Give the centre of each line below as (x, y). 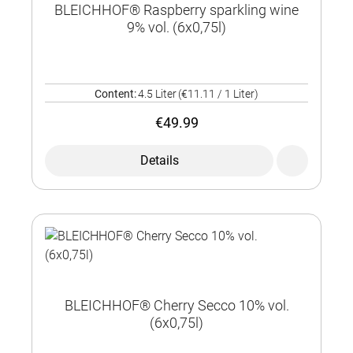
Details (159, 161)
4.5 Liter (157, 94)
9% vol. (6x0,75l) (176, 28)
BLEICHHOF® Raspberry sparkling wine (176, 10)
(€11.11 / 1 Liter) (218, 94)
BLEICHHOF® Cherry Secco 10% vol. (176, 306)
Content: (115, 94)
